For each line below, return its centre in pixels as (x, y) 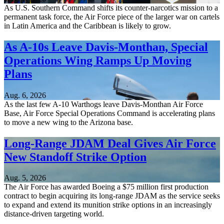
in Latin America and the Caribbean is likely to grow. (87, 25)
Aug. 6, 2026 (25, 95)
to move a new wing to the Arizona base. (68, 122)
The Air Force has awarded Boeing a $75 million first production (106, 187)
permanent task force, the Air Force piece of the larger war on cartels (112, 16)
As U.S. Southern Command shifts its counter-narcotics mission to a (111, 7)
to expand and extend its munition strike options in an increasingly (108, 205)
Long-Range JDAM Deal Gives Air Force (110, 143)
